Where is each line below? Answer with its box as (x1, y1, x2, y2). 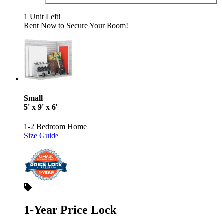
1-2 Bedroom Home (24, 122, 87, 131)
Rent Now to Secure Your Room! (24, 21, 128, 30)
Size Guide (24, 131, 58, 140)
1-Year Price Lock (24, 203, 116, 216)
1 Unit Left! (24, 12, 61, 21)
